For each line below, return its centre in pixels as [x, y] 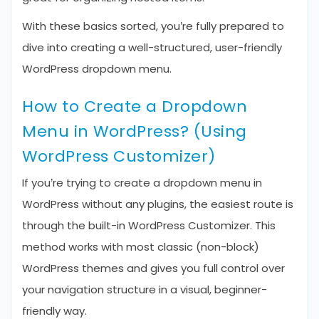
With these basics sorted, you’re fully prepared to [153, 26]
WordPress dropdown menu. [97, 69]
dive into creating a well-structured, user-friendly [152, 47]
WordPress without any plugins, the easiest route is [158, 204]
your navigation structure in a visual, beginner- [145, 289]
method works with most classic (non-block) [141, 247]
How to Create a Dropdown [135, 106]
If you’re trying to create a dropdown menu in [142, 183]
